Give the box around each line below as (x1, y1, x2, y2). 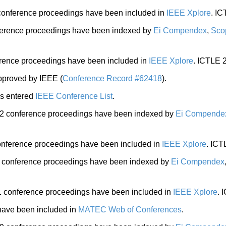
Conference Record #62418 (63, 74, 162, 83)
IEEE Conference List (35, 92, 112, 100)
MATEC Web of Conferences (78, 205, 182, 214)
